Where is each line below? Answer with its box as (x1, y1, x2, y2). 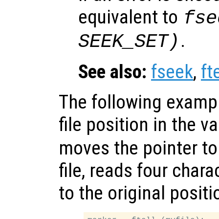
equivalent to (78, 5, 182, 28)
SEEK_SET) (78, 30, 179, 53)
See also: (78, 60, 147, 83)
